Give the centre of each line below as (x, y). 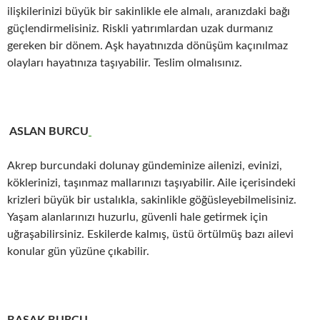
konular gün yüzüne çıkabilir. (78, 251)
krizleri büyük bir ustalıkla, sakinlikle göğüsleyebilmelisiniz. (152, 200)
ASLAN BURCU (49, 131)
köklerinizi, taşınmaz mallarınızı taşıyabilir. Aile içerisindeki (151, 183)
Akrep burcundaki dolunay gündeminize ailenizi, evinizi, (145, 166)
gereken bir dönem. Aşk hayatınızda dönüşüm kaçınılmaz (147, 46)
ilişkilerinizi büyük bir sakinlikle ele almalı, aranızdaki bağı (149, 11)
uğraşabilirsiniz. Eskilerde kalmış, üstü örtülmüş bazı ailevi (150, 234)
